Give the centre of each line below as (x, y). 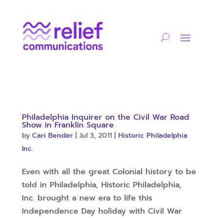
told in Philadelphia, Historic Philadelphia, (101, 185)
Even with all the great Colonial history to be (109, 172)
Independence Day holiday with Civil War (102, 211)
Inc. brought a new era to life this (87, 198)
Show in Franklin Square (68, 125)
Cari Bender (52, 136)
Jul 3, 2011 (95, 136)
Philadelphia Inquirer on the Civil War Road (105, 117)
